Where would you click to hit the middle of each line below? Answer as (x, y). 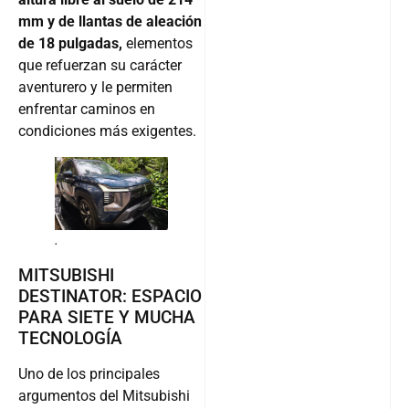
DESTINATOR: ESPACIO (110, 297)
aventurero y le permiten (95, 88)
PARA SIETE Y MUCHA (107, 318)
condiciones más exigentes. (107, 131)
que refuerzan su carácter (100, 66)
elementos (159, 44)
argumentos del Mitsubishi (104, 396)
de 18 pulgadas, (72, 44)
